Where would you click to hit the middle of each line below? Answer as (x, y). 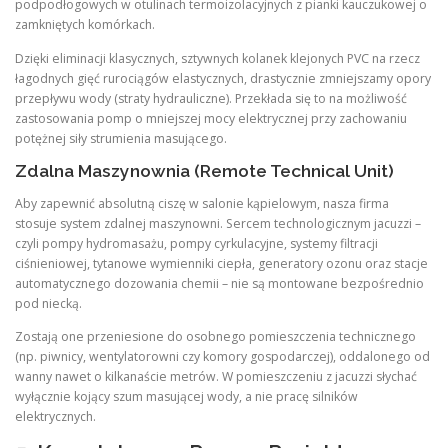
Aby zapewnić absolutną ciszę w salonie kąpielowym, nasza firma (202, 203)
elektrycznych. (55, 416)
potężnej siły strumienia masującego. (121, 138)
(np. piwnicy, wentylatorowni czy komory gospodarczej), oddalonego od (222, 356)
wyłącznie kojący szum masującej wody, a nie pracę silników (186, 396)
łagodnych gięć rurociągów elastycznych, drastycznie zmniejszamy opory (223, 78)
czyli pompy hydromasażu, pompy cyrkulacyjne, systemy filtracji (196, 243)
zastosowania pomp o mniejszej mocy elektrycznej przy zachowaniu (211, 118)
